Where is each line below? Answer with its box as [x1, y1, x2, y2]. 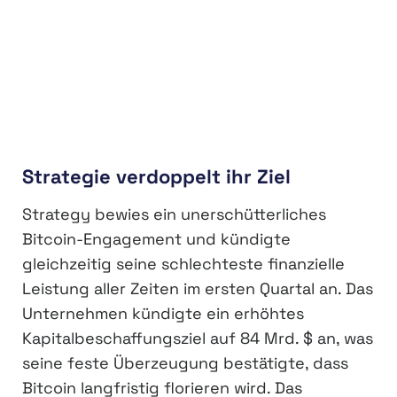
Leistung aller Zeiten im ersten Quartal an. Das [22, 278, 373, 299]
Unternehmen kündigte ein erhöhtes [22, 303, 304, 323]
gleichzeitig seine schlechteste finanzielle [22, 253, 345, 274]
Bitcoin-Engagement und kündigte [22, 229, 291, 249]
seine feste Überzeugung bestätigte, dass [22, 353, 348, 373]
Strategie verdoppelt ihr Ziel [22, 163, 291, 189]
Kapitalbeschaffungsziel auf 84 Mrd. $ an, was [22, 328, 373, 348]
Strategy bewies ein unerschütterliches [22, 204, 326, 224]
